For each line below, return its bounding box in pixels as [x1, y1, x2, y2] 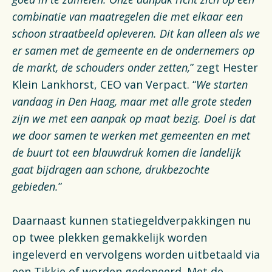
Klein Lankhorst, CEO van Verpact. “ [12, 77, 196, 92]
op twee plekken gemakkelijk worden [12, 230, 207, 245]
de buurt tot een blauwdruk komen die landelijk [12, 145, 241, 160]
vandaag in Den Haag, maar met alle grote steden [12, 94, 251, 109]
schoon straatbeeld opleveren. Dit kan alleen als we [12, 26, 260, 41]
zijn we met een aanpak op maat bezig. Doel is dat [12, 111, 256, 126]
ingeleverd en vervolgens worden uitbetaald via [12, 247, 260, 262]
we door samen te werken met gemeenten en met [12, 128, 250, 143]
